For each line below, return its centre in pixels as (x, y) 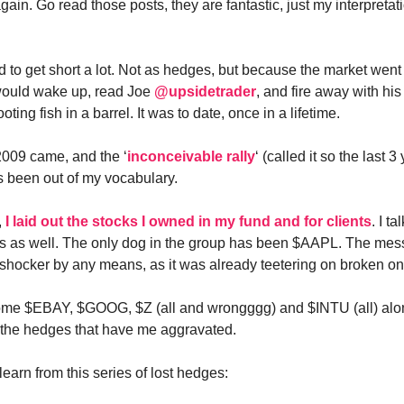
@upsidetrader (205, 92)
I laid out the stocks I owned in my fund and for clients (188, 221)
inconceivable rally (191, 156)
